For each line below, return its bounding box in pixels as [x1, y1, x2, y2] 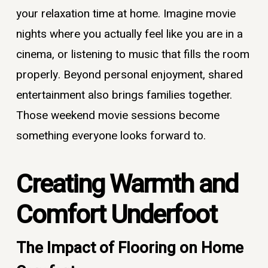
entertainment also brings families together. [16, 87, 232, 104]
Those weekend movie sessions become [16, 107, 220, 124]
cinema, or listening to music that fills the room [16, 46, 249, 63]
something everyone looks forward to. [16, 127, 206, 145]
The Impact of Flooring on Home [16, 236, 243, 260]
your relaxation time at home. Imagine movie [16, 5, 236, 23]
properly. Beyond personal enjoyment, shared [16, 66, 243, 84]
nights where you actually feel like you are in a [16, 26, 243, 43]
